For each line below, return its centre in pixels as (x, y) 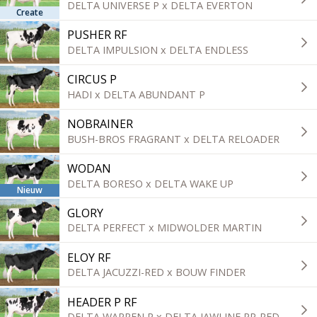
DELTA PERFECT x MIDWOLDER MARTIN (165, 228)
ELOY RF (89, 257)
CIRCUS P (92, 79)
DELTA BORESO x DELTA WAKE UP (151, 183)
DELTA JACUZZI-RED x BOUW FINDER (157, 272)
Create (30, 12)
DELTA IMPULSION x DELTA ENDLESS (158, 50)
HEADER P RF (102, 302)
